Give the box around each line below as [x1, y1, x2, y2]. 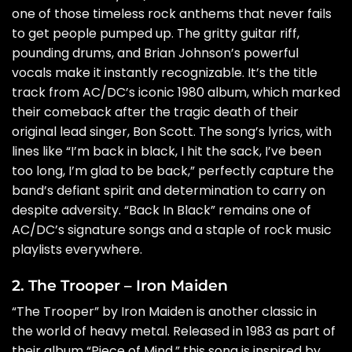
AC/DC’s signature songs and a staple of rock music [12, 220, 332, 239]
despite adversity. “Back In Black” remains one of [12, 200, 311, 219]
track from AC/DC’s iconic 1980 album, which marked [12, 82, 340, 101]
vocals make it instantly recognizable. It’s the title [12, 63, 317, 82]
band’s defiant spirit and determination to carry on [12, 181, 325, 200]
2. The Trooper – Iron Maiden [12, 275, 228, 295]
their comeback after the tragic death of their [12, 102, 299, 121]
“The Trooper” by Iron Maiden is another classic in [12, 302, 317, 321]
